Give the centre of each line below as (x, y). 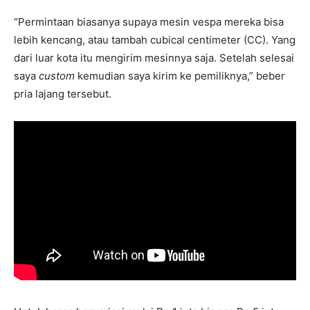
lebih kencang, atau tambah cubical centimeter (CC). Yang (155, 39)
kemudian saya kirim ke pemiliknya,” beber (181, 75)
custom (58, 75)
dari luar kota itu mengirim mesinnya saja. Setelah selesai (154, 57)
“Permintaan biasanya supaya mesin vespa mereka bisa (149, 21)
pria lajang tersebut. (63, 93)
